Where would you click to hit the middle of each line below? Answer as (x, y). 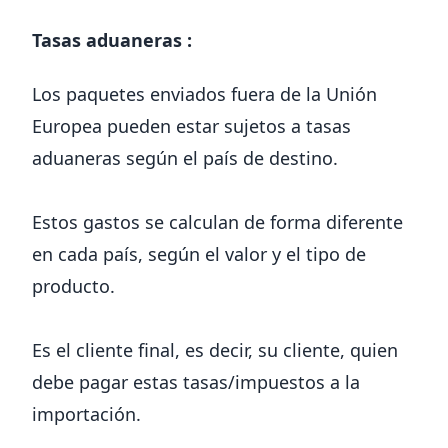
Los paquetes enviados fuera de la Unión (204, 94)
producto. (73, 286)
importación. (86, 414)
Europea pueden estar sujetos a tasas (191, 126)
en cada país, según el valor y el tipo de (199, 254)
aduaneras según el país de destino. (185, 158)
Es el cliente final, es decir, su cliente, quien (215, 350)
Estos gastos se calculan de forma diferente (217, 222)
